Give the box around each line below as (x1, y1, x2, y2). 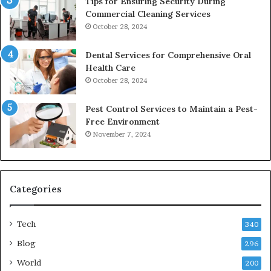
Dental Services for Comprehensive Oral (85, 50, 251, 61)
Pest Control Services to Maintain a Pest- (85, 103, 258, 115)
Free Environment (85, 116, 160, 128)
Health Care (85, 62, 135, 74)
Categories (10, 183, 62, 195)
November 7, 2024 (93, 130, 151, 139)
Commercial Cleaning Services (85, 8, 211, 20)
